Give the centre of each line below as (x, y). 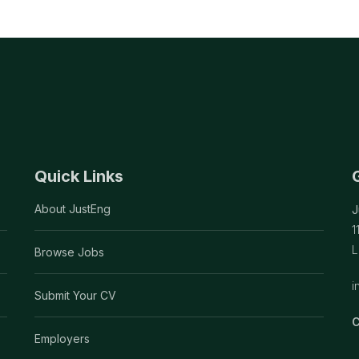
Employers (63, 338)
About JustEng (73, 208)
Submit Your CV (76, 295)
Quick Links (79, 176)
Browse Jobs (70, 252)
